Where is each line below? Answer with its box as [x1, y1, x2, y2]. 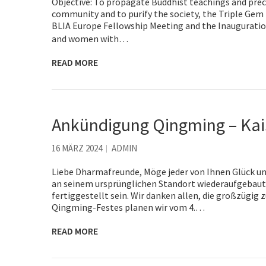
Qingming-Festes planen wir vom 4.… [52, 201, 205, 213]
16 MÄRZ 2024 [52, 142, 102, 154]
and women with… [52, 32, 128, 45]
